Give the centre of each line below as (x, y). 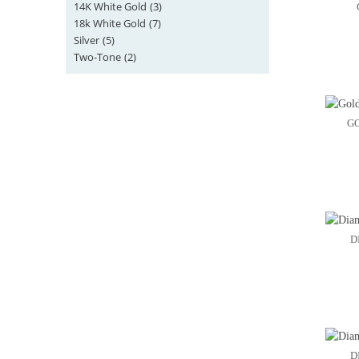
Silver (87, 40)
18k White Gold (110, 23)
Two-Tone (97, 57)
